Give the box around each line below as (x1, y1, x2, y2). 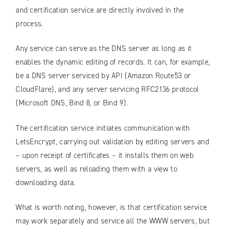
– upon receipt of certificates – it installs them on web (16, 150, 194, 160)
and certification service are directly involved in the (16, 5, 184, 15)
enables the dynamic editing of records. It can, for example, (16, 57, 210, 68)
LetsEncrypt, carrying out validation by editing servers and (16, 136, 210, 147)
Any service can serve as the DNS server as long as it (16, 43, 192, 54)
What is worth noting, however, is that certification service (16, 202, 207, 213)
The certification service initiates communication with (16, 123, 190, 133)
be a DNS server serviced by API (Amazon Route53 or (16, 71, 191, 81)
